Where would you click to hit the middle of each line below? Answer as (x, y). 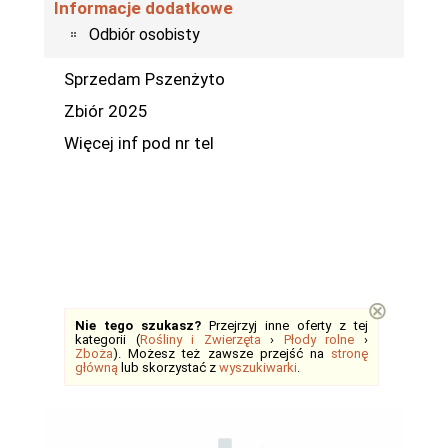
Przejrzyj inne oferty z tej (284, 325)
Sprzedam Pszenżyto (146, 78)
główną (96, 367)
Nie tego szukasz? (138, 325)
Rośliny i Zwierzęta (200, 339)
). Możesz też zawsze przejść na (222, 353)
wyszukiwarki (258, 367)
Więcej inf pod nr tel (141, 142)
